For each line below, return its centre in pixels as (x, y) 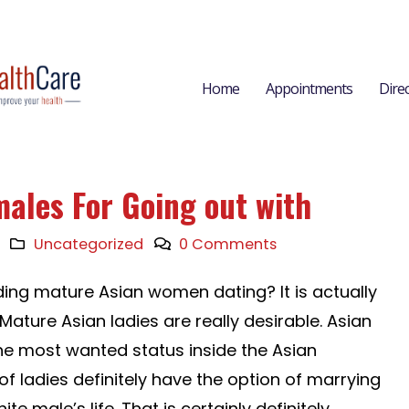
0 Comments (227, 244)
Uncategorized (89, 244)
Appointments (309, 89)
